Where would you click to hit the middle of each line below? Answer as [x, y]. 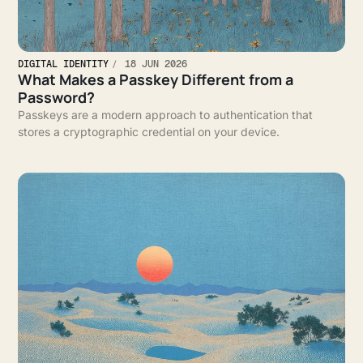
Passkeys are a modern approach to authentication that [166, 115]
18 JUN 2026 [154, 64]
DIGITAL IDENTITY [64, 64]
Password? [57, 98]
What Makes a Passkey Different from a [156, 80]
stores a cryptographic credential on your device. [149, 132]
